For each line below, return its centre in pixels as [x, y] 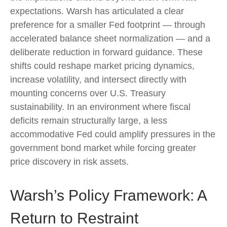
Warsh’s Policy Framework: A [108, 195]
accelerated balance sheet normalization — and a [110, 39]
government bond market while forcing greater [103, 148]
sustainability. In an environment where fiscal [100, 107]
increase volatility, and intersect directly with [98, 80]
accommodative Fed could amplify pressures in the [113, 134]
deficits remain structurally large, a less [89, 121]
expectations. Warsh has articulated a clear [97, 11]
